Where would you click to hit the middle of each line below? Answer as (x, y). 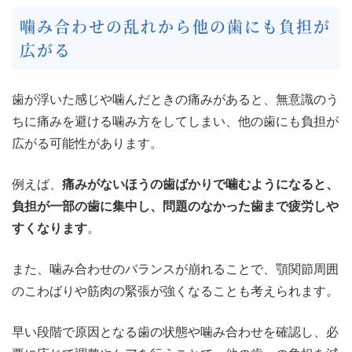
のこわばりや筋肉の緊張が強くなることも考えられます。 (175, 291)
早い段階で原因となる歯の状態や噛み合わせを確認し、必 (175, 332)
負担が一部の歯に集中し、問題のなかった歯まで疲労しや (175, 207)
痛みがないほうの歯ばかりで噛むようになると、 (200, 185)
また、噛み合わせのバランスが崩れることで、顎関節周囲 (175, 269)
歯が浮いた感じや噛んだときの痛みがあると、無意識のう (175, 100)
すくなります (49, 229)
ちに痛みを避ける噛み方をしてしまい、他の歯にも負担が (175, 122)
